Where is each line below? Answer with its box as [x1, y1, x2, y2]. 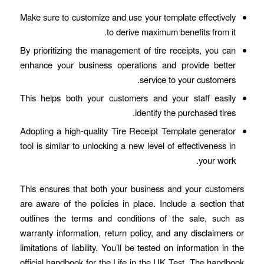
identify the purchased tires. [135, 106, 236, 119]
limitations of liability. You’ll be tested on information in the [19, 241, 245, 254]
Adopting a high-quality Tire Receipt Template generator [19, 124, 236, 137]
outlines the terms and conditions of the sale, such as [19, 212, 245, 225]
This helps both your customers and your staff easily [19, 91, 236, 104]
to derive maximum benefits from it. [107, 25, 236, 38]
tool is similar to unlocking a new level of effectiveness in [19, 139, 236, 152]
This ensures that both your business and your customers [19, 182, 245, 195]
